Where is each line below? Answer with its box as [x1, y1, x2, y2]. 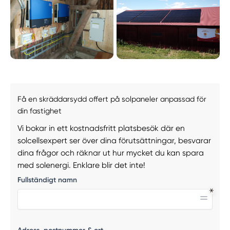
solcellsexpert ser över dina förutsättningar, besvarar [17, 136, 211, 146]
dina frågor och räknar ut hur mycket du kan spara [17, 148, 204, 158]
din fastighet [17, 106, 62, 116]
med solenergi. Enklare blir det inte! [17, 161, 145, 170]
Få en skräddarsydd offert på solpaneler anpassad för [17, 94, 206, 104]
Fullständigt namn [17, 175, 77, 184]
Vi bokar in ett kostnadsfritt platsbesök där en [17, 124, 185, 133]
